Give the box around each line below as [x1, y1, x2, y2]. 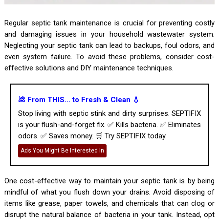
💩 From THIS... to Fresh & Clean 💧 [18, 95, 140, 104]
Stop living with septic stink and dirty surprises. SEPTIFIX [18, 109, 201, 118]
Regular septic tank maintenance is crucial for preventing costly [4, 18, 215, 27]
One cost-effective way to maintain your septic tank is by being [4, 176, 215, 185]
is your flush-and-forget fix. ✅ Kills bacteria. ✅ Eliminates [18, 120, 201, 129]
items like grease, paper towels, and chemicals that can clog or [4, 198, 215, 208]
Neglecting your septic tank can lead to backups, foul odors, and [4, 41, 215, 50]
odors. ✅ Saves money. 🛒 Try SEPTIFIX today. [18, 131, 167, 140]
